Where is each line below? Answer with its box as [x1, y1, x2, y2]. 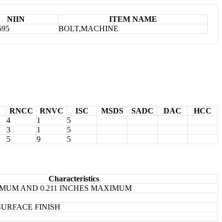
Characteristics [49, 174, 99, 183]
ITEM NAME [109, 14, 157, 23]
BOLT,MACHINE [58, 24, 118, 33]
